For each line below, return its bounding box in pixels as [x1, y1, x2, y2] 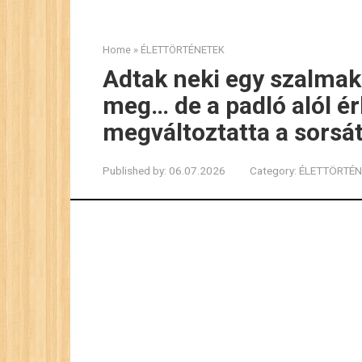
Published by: [103, 164, 166, 177]
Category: [250, 164, 297, 177]
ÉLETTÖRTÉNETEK [141, 44, 225, 56]
